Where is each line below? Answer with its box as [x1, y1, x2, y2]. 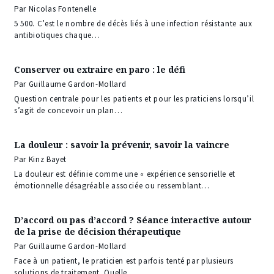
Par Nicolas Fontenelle [14, 4, 97, 15]
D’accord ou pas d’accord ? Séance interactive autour [14, 214, 251, 226]
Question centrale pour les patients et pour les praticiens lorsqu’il [14, 94, 254, 105]
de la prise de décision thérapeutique [14, 226, 181, 238]
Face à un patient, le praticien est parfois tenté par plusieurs [14, 256, 234, 267]
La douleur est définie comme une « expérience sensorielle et [14, 169, 235, 180]
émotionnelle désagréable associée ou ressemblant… [14, 180, 210, 191]
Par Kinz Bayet [14, 154, 67, 165]
